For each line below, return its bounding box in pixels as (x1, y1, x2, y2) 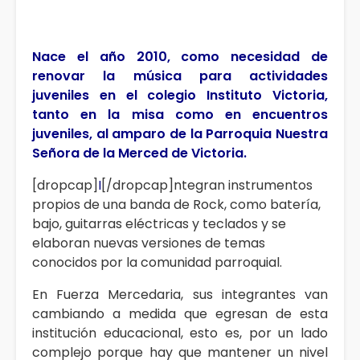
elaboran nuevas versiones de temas (32, 234, 265, 253)
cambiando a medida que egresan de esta (32, 305, 328, 324)
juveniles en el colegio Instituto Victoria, (32, 86, 328, 105)
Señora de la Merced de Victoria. (32, 144, 250, 163)
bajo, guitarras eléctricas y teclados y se (32, 215, 286, 234)
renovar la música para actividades (32, 67, 328, 86)
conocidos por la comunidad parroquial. (32, 253, 282, 272)
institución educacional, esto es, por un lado (32, 324, 328, 343)
